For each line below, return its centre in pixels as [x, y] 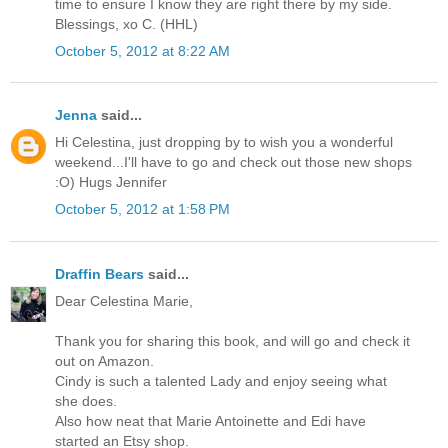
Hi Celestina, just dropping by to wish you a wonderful [224, 142]
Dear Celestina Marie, [124, 300]
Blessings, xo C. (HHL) [126, 23]
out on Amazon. [104, 360]
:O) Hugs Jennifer [111, 182]
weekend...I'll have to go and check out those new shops [233, 162]
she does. [86, 400]
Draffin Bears [99, 273]
